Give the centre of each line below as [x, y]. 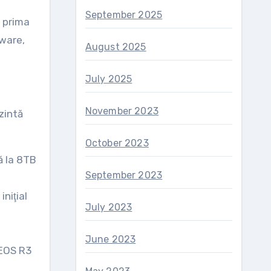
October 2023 [117, 143]
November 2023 [122, 111]
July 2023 [109, 207]
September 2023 [124, 175]
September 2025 [124, 15]
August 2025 [116, 47]
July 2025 [109, 79]
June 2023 [110, 239]
